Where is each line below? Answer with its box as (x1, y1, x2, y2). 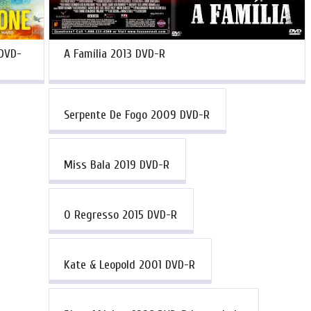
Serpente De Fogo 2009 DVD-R (63, 107, 210, 122)
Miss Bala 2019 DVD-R (63, 157, 169, 172)
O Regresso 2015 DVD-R (63, 208, 177, 223)
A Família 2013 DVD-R (63, 46, 165, 61)
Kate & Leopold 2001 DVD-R (63, 258, 195, 273)
